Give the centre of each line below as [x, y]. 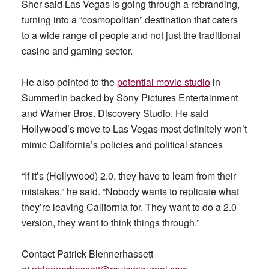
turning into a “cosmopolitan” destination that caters [129, 20]
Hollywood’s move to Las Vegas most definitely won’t [134, 129]
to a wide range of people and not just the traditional [131, 35]
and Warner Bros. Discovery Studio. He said [115, 113]
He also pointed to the [69, 82]
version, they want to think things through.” [110, 222]
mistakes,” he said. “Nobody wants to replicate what [130, 191]
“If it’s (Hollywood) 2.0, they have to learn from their [128, 176]
